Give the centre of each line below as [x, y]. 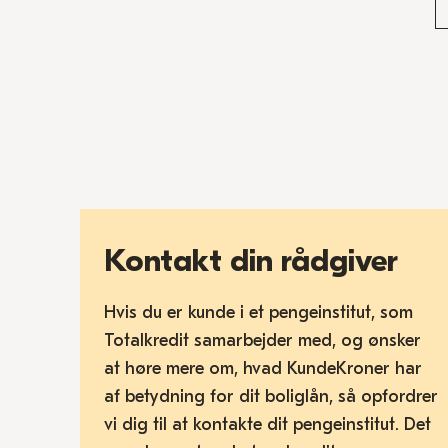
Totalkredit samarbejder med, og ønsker [262, 340]
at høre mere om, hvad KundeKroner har [263, 368]
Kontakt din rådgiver [251, 260]
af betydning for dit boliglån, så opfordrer [271, 396]
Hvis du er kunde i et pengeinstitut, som [258, 312]
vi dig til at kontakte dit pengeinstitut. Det [267, 424]
